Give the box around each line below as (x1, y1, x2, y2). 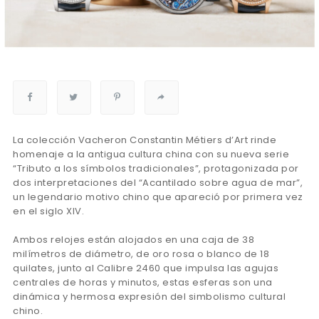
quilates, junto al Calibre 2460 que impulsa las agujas (13, 261, 278, 276)
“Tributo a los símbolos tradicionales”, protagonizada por (13, 162, 299, 176)
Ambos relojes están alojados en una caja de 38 (13, 233, 254, 247)
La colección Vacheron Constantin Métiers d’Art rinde (13, 133, 276, 147)
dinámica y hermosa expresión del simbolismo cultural (13, 290, 286, 304)
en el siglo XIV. (13, 204, 84, 219)
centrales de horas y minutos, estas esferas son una (13, 276, 273, 290)
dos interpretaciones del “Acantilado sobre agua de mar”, (13, 176, 303, 190)
